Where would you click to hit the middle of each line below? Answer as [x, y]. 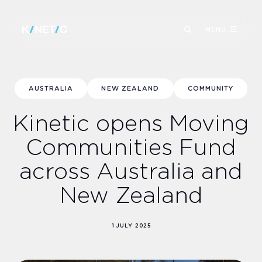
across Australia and [131, 173]
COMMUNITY [211, 89]
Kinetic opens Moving [131, 125]
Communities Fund [131, 149]
